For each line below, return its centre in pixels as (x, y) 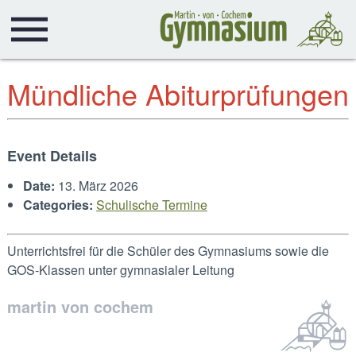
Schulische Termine (151, 205)
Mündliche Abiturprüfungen (178, 93)
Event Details (52, 156)
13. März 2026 (98, 186)
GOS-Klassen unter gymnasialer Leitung (120, 270)
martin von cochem (80, 306)
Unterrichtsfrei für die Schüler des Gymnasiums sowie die (168, 251)
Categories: (58, 205)
